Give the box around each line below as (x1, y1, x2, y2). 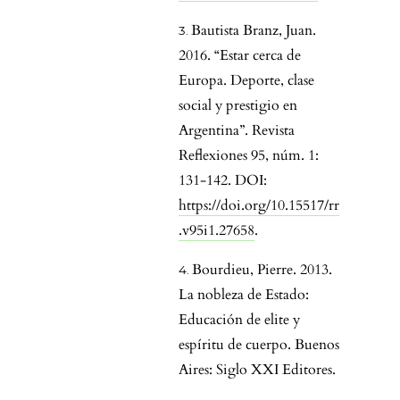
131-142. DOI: (179, 171, 267, 191)
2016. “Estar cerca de (179, 46, 301, 66)
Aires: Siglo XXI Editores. (179, 360, 336, 380)
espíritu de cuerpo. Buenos (179, 335, 339, 355)
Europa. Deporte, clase (179, 71, 314, 91)
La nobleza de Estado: (179, 285, 309, 305)
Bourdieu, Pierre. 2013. (192, 260, 332, 280)
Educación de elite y (179, 310, 300, 330)
